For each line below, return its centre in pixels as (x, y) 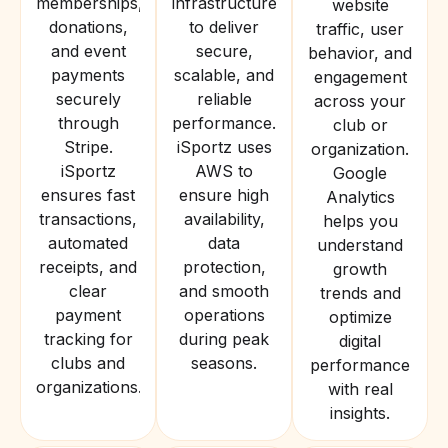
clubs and (88, 363)
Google (360, 173)
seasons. (224, 363)
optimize (360, 317)
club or (360, 125)
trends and (360, 293)
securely (88, 99)
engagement (360, 77)
